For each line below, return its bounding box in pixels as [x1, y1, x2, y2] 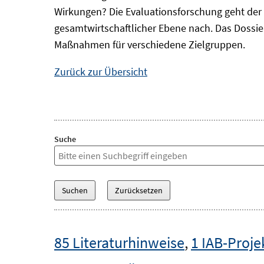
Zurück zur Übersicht [54, 65, 147, 78]
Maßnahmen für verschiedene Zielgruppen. [54, 38, 245, 51]
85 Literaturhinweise [54, 233, 184, 252]
